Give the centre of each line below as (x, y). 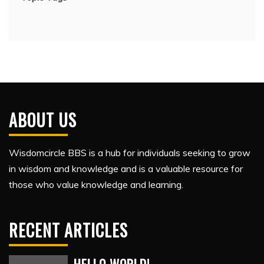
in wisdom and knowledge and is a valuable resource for (126, 169)
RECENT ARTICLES (68, 230)
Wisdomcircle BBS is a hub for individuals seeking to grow (130, 153)
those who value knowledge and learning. (96, 184)
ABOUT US (43, 120)
